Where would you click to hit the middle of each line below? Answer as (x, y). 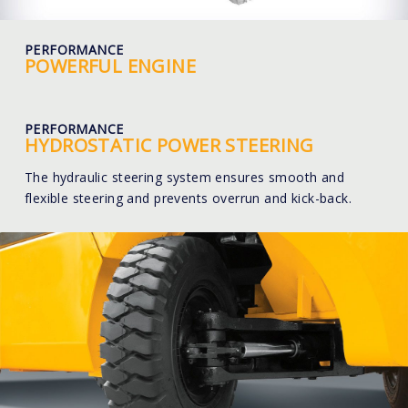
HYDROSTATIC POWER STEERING (169, 145)
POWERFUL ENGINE (110, 66)
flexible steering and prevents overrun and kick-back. (188, 198)
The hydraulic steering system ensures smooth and (184, 177)
